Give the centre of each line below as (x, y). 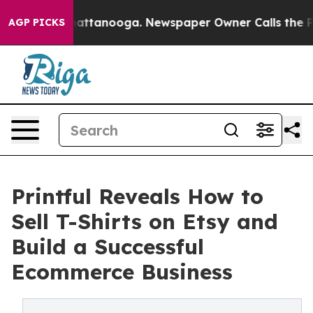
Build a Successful (108, 247)
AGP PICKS (37, 22)
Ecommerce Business (122, 272)
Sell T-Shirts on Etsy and (145, 221)
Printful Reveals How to (137, 196)
